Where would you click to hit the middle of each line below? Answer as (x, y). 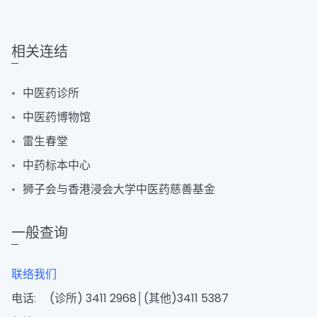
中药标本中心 (57, 165)
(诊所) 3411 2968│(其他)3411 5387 (139, 298)
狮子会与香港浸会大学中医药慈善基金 (119, 189)
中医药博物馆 (57, 117)
